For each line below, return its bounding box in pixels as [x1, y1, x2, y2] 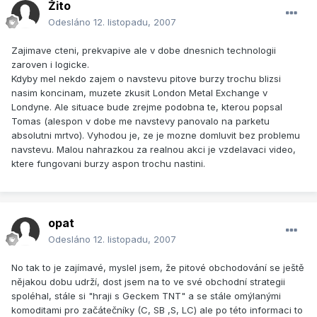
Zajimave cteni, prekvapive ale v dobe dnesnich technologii [11, 45, 276, 57]
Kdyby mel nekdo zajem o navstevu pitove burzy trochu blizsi [11, 73, 281, 85]
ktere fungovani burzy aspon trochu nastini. [11, 158, 205, 170]
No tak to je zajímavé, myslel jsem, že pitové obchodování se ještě [11, 262, 304, 274]
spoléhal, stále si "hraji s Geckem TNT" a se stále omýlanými [11, 290, 281, 302]
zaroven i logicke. [11, 59, 89, 71]
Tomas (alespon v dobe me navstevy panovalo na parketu [11, 115, 270, 127]
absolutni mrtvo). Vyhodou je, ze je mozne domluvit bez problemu [11, 129, 300, 142]
